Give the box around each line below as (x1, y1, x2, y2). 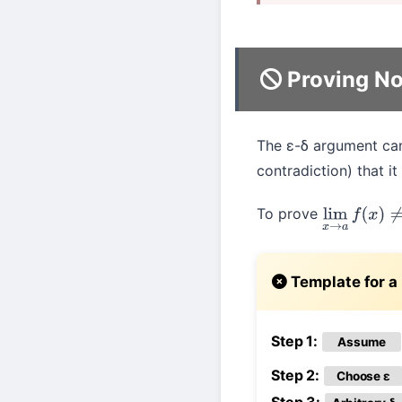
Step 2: (271, 366, 319, 384)
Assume (337, 335, 386, 350)
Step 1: (271, 332, 318, 351)
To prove (257, 205, 322, 223)
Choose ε (336, 369, 390, 383)
